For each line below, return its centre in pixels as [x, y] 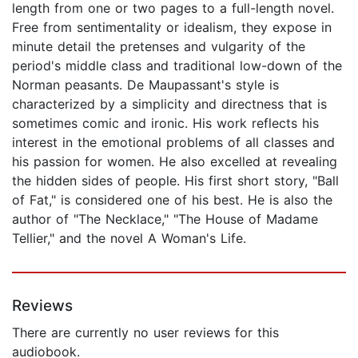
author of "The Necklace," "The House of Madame [165, 219]
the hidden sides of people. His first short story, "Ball [175, 180]
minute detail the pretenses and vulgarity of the [159, 46]
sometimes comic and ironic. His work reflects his [165, 123]
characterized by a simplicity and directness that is [169, 103]
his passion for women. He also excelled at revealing [175, 161]
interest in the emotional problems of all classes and [173, 142]
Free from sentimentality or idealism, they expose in [172, 27]
